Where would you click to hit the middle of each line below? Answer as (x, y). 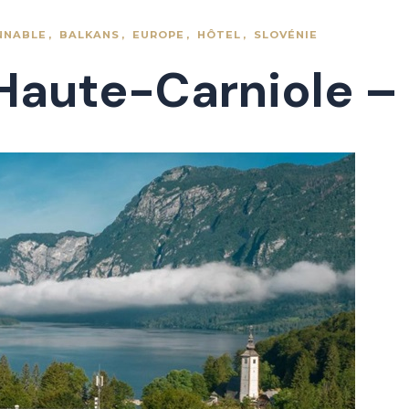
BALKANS (89, 35)
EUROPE (158, 35)
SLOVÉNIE (286, 35)
